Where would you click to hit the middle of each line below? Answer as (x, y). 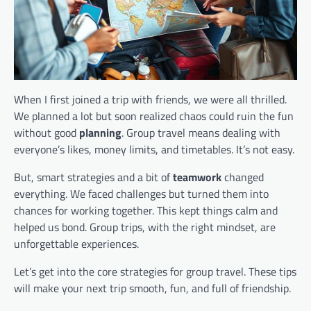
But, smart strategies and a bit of (93, 177)
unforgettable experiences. (76, 244)
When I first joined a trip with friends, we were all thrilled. (150, 99)
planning (100, 133)
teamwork (197, 177)
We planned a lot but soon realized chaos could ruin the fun (154, 116)
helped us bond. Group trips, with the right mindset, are (145, 227)
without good (47, 133)
